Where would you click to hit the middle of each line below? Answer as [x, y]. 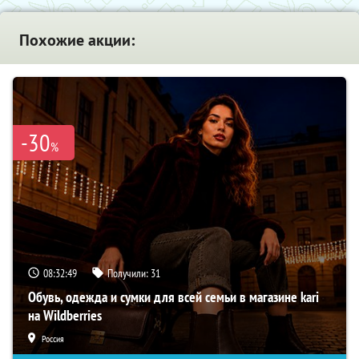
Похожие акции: [77, 40]
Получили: [129, 273]
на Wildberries [65, 315]
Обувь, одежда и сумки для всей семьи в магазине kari [173, 296]
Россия [53, 338]
